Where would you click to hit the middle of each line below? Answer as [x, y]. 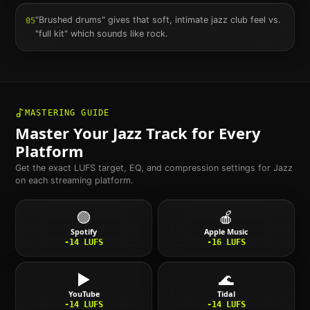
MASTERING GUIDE [67, 112]
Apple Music [226, 232]
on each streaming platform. [74, 181]
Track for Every [201, 133]
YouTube [84, 294]
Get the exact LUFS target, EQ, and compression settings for [144, 168]
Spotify [84, 232]
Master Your [64, 133]
